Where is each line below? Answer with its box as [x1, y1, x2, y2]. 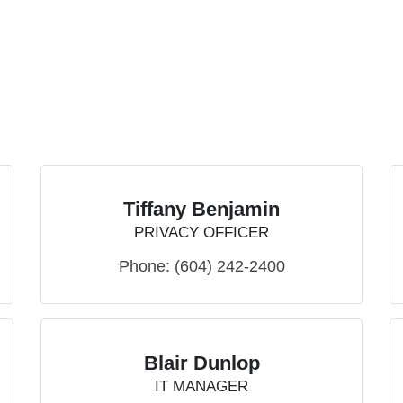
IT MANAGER [155, 378, 248, 396]
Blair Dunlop [143, 352, 260, 375]
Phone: [118, 257, 170, 276]
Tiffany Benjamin [123, 198, 280, 221]
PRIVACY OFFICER [134, 224, 269, 242]
